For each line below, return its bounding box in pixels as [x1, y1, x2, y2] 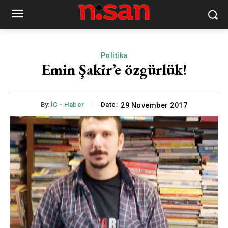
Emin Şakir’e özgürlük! [41, 60, 187, 79]
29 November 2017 [121, 101, 188, 110]
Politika [100, 51, 128, 60]
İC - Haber [50, 101, 84, 109]
